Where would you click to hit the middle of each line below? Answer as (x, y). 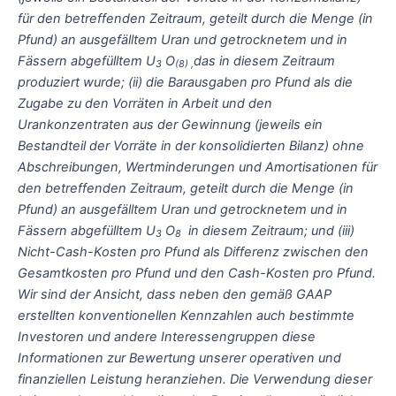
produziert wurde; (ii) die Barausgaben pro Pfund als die (185, 82)
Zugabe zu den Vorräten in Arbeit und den (145, 103)
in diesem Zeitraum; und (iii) (268, 230)
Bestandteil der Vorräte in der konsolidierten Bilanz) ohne (191, 145)
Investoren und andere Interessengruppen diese (167, 336)
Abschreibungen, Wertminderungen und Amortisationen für (198, 167)
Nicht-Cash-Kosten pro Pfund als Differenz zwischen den (193, 251)
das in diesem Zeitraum (264, 61)
